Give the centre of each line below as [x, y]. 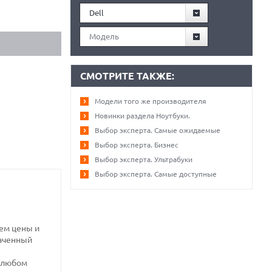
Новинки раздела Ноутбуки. [142, 116]
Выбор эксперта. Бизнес [137, 145]
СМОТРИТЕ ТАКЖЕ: [127, 76]
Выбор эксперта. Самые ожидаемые [158, 130]
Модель [104, 36]
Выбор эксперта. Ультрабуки [144, 159]
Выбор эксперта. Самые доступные [156, 174]
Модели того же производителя [151, 101]
